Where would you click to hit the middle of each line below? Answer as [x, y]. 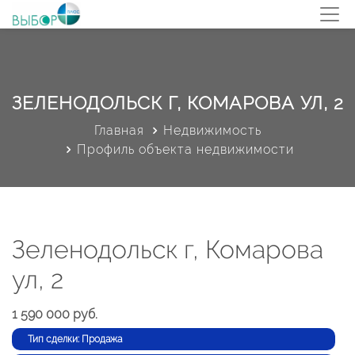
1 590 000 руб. [55, 314]
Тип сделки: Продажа [75, 339]
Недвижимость [212, 130]
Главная [119, 130]
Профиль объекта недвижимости [185, 149]
